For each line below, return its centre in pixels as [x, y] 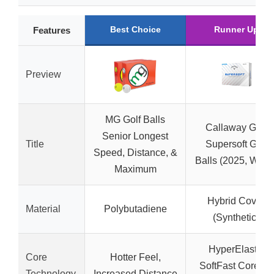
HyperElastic [236, 249]
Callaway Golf [236, 128]
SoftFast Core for [236, 266]
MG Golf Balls [135, 120]
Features [51, 30]
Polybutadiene [135, 209]
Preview [43, 74]
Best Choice [135, 29]
